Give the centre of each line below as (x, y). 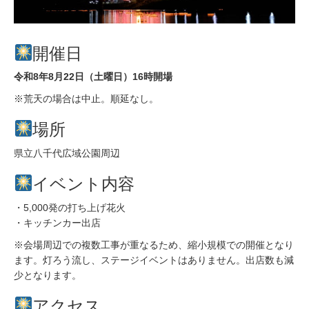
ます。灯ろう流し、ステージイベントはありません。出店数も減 (154, 260)
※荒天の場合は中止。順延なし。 (86, 99)
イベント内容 (84, 183)
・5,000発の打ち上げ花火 (70, 207)
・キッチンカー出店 (57, 222)
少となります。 (48, 275)
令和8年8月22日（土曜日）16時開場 (93, 77)
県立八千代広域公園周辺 (67, 153)
